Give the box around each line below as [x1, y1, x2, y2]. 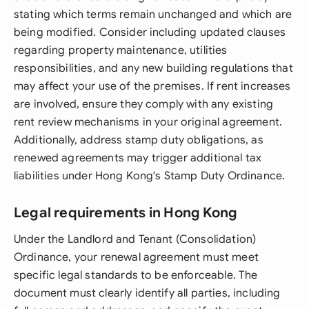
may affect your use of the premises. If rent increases [14, 79, 291, 93]
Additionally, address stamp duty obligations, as [14, 133, 263, 147]
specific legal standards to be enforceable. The [14, 268, 258, 282]
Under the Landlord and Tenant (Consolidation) [14, 232, 257, 246]
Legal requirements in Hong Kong [14, 204, 238, 221]
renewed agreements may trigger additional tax [14, 151, 262, 165]
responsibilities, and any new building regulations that [14, 61, 293, 75]
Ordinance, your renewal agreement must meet [14, 250, 259, 264]
